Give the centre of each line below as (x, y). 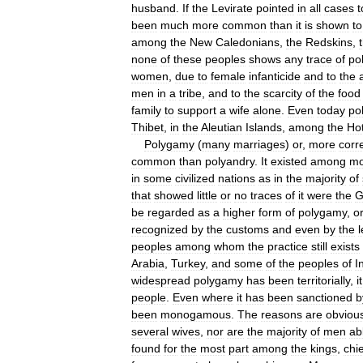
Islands (264, 127)
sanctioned (325, 297)
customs (248, 229)
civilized (195, 178)
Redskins (329, 42)
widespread (161, 280)
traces (266, 195)
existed (289, 161)
